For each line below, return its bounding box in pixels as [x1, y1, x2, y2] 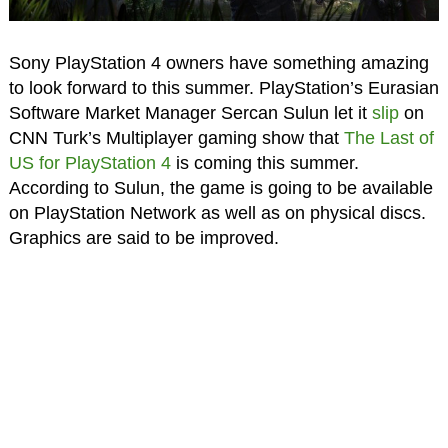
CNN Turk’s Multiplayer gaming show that [8, 127, 344, 148]
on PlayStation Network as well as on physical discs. [8, 202, 426, 223]
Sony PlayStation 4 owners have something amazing [8, 52, 429, 73]
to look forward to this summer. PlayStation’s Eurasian [8, 77, 439, 98]
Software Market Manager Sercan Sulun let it [8, 102, 372, 123]
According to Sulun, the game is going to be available [8, 177, 433, 198]
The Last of [343, 127, 434, 148]
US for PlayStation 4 [8, 152, 171, 173]
